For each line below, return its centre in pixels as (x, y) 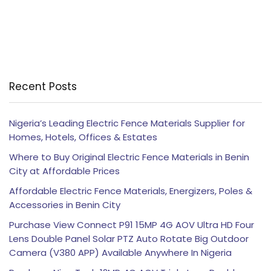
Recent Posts (43, 86)
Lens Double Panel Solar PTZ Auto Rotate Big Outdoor (129, 238)
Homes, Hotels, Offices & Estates (83, 137)
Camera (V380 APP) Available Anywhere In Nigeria (120, 252)
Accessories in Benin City (65, 204)
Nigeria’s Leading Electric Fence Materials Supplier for (127, 123)
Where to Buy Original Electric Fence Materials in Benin (129, 157)
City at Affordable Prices (64, 171)
